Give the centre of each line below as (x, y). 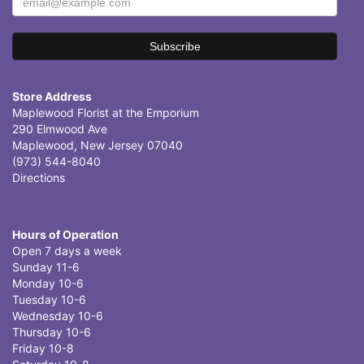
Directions (39, 178)
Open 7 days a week (67, 251)
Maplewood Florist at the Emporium (106, 113)
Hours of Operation (65, 235)
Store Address (52, 97)
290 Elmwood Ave (60, 129)
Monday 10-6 (48, 284)
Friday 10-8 (43, 349)
